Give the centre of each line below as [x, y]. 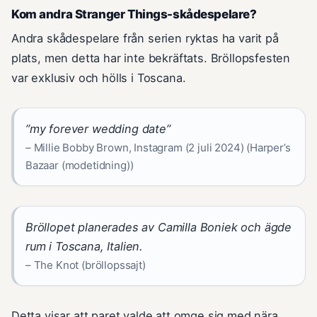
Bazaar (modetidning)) [80, 166]
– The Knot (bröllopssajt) [86, 265]
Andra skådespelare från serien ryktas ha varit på [145, 39]
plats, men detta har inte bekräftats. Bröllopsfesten [151, 58]
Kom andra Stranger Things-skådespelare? [134, 15]
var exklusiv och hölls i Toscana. [99, 78]
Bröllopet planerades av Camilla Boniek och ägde [159, 227]
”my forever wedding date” [98, 129]
